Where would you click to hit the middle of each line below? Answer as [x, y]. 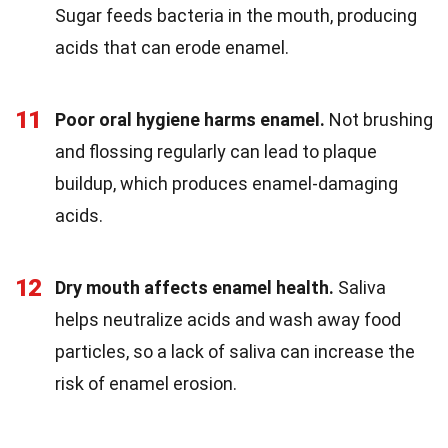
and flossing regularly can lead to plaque [216, 152]
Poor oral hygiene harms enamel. [190, 120]
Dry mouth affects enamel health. [194, 288]
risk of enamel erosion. [146, 384]
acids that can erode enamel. [172, 48]
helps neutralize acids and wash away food [228, 320]
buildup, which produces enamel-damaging [226, 184]
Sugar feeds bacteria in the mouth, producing [236, 16]
